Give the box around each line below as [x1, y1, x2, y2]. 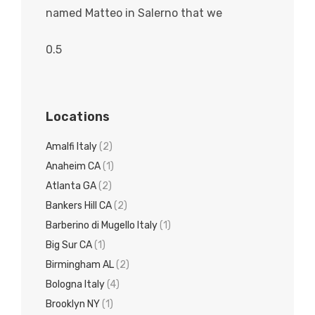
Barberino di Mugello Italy [46, 219, 157, 232]
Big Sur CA [46, 239, 92, 252]
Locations [46, 109, 110, 125]
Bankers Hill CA [46, 200, 112, 212]
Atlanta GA [46, 180, 96, 193]
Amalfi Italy [46, 141, 97, 153]
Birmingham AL [46, 259, 114, 271]
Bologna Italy [46, 278, 105, 291]
